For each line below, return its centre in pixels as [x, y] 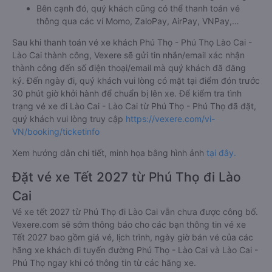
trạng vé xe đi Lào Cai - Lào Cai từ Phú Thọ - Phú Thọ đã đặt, [134, 106]
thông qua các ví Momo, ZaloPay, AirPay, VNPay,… [138, 21]
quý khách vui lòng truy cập [69, 119]
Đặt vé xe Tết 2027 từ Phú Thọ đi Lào [127, 177]
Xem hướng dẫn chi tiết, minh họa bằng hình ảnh [109, 153]
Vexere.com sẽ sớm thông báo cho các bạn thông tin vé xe [129, 225]
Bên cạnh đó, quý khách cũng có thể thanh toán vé [138, 8]
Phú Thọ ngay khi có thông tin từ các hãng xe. [104, 263]
